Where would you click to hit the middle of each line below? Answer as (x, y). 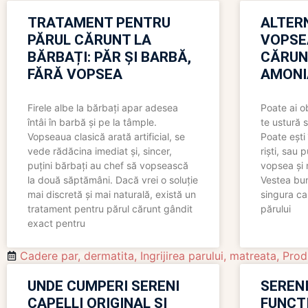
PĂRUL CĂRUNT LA (89, 40)
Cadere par (49, 256)
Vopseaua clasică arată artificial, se (106, 137)
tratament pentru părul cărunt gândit (110, 209)
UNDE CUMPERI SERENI (103, 286)
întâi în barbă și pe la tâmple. (92, 122)
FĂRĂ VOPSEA (75, 75)
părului (275, 209)
